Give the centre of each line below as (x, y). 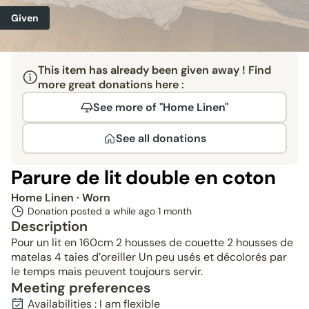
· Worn (93, 198)
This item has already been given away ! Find (154, 70)
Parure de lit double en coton (143, 178)
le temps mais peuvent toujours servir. (107, 271)
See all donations (161, 138)
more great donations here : (111, 84)
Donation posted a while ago (93, 211)
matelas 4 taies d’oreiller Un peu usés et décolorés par (149, 257)
